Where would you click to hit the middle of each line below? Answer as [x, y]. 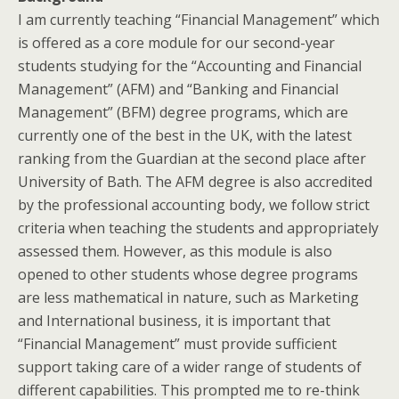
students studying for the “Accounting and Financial [190, 66]
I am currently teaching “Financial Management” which [199, 20]
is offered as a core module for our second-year [176, 43]
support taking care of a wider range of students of [190, 367]
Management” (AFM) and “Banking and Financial [178, 89]
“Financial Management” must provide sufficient [177, 344]
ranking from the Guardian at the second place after [192, 159]
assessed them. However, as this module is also [175, 251]
